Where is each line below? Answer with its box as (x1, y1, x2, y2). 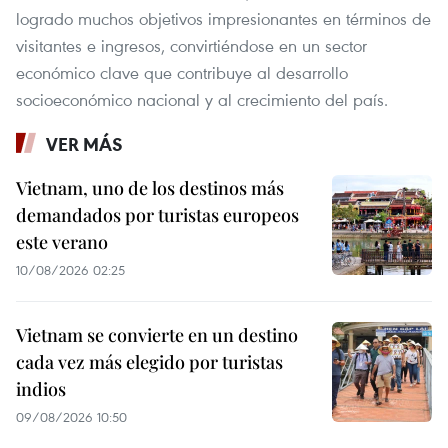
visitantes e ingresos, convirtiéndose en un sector (16, 34, 367, 58)
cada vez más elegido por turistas (16, 350, 283, 375)
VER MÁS (46, 132, 123, 157)
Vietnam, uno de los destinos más (16, 176, 284, 201)
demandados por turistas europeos (16, 203, 299, 228)
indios (16, 377, 66, 402)
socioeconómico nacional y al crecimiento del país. (16, 88, 388, 112)
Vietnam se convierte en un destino (16, 323, 298, 348)
